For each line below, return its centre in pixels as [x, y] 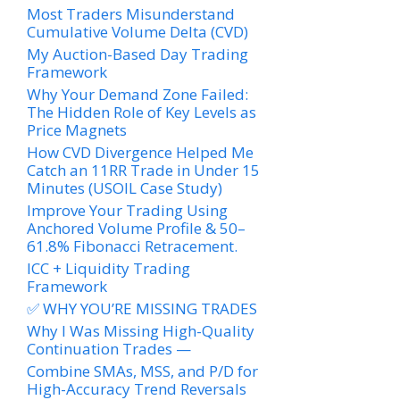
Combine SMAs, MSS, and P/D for [142, 371]
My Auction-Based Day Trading [137, 54]
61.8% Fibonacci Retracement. [132, 246]
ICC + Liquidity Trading [108, 269]
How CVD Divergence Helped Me [140, 153]
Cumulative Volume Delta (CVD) [137, 32]
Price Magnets [77, 130]
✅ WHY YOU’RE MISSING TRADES [142, 309]
